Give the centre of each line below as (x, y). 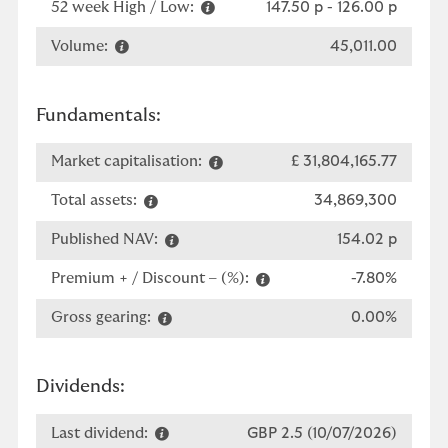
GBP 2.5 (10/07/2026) (322, 433)
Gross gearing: (103, 317)
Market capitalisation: (128, 161)
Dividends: (80, 387)
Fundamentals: (98, 115)
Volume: (81, 46)
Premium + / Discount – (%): (152, 278)
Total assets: (96, 200)
